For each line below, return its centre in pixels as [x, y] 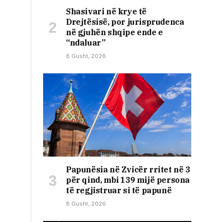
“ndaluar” [86, 43]
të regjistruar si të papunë [119, 191]
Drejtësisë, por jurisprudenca [125, 22]
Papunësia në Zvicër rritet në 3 [128, 170]
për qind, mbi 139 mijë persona [128, 180]
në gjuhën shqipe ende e [114, 32]
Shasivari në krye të [107, 12]
